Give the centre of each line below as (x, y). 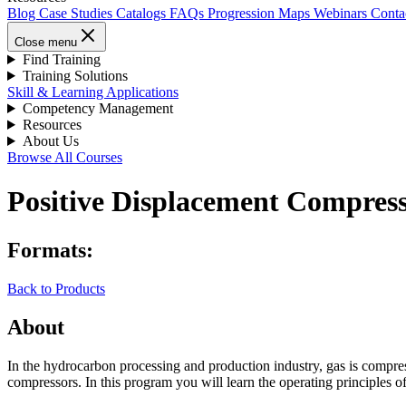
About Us (50, 141)
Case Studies (77, 13)
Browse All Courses (65, 157)
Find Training (61, 59)
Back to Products (56, 288)
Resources (52, 125)
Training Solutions (75, 76)
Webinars (342, 13)
